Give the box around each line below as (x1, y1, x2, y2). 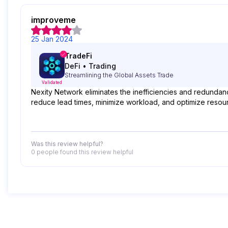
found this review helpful (59, 148, 133, 156)
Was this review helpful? (31, 140, 103, 148)
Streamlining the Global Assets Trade (65, 71, 174, 79)
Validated (42, 80, 62, 85)
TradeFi (65, 51, 92, 60)
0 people (31, 148, 59, 156)
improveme (31, 15, 76, 25)
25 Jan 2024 (31, 35, 73, 43)
